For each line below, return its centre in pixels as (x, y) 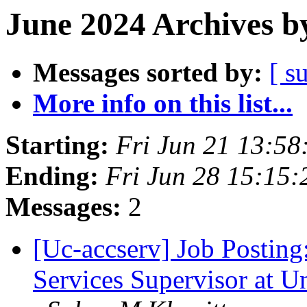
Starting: (57, 145)
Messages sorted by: (148, 73)
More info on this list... (163, 103)
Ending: (52, 176)
